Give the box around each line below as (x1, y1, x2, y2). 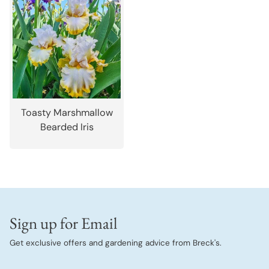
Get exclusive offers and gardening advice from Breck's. (10, 238, 222, 248)
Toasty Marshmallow (20, 106, 113, 119)
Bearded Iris (40, 121, 94, 134)
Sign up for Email (10, 213, 117, 234)
